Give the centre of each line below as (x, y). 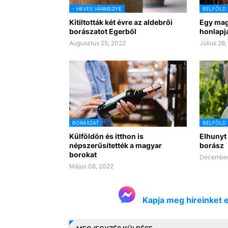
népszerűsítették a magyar (115, 146)
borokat (83, 155)
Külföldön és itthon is (106, 136)
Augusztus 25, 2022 (97, 43)
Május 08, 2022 (91, 166)
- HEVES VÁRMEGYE (97, 9)
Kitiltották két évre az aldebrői (121, 22)
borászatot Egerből (103, 32)
